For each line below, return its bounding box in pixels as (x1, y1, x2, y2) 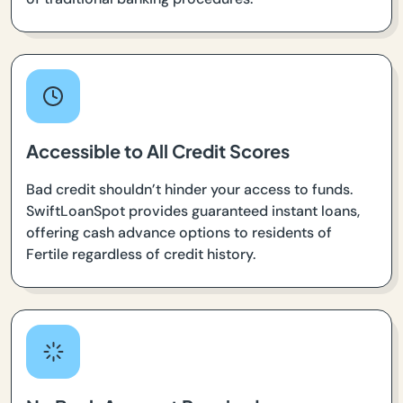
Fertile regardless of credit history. (26, 245, 255, 264)
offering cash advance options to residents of (26, 223, 332, 243)
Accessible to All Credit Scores (26, 139, 290, 163)
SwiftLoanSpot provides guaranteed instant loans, (26, 201, 360, 221)
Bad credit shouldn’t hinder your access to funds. (26, 180, 353, 200)
